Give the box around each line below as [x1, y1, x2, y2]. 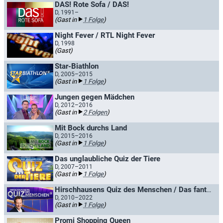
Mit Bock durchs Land [55, 123, 127, 132]
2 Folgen [83, 109, 107, 116]
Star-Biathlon [55, 62, 99, 71]
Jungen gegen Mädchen [55, 93, 134, 102]
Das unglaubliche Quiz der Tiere [55, 154, 160, 163]
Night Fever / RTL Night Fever [55, 31, 155, 40]
